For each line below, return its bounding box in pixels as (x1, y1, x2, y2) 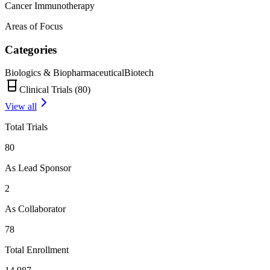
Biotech (124, 67, 154, 78)
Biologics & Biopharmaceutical (5, 67, 124, 78)
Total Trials (5, 122, 48, 133)
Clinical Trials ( (19, 84, 78, 95)
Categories (5, 43, 57, 56)
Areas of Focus (5, 20, 63, 31)
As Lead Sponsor (5, 163, 71, 174)
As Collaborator (5, 204, 66, 215)
